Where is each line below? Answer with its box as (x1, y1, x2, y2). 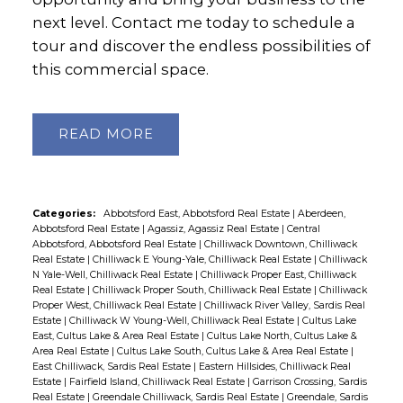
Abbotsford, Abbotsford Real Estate (31, 237, 199, 250)
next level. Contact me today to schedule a (31, 13, 355, 32)
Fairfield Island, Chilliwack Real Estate (68, 375, 247, 388)
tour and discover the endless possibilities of (31, 37, 371, 56)
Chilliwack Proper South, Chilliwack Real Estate (92, 283, 314, 296)
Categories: (31, 207, 95, 219)
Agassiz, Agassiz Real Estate (147, 222, 282, 235)
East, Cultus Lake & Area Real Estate (31, 329, 201, 342)
